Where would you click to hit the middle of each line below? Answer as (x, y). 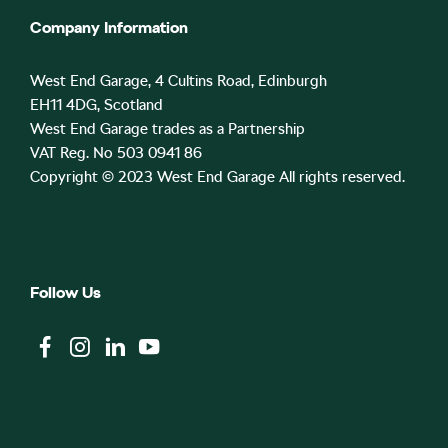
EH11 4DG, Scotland (96, 105)
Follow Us (65, 293)
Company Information (109, 28)
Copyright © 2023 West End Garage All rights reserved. (217, 177)
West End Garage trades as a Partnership (167, 129)
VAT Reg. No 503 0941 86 (116, 153)
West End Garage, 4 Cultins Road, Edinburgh (178, 81)
